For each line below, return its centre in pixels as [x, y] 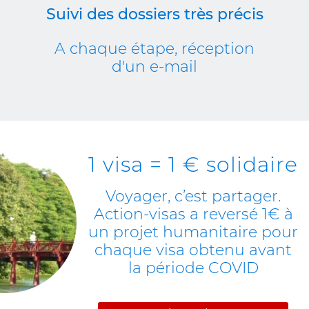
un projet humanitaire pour [193, 232]
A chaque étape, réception [154, 49]
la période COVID [193, 268]
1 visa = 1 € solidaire [193, 165]
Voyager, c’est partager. [193, 197]
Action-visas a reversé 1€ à [193, 215]
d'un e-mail [154, 67]
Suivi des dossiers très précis [154, 14]
